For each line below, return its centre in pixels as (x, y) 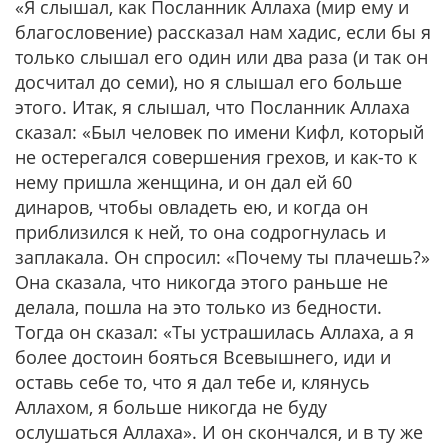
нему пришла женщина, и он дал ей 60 (183, 182)
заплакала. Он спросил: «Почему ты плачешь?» (222, 257)
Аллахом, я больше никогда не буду (171, 407)
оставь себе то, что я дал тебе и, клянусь (192, 382)
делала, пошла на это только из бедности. (198, 307)
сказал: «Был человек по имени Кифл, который (219, 132)
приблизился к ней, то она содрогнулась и (200, 232)
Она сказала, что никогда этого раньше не (201, 282)
